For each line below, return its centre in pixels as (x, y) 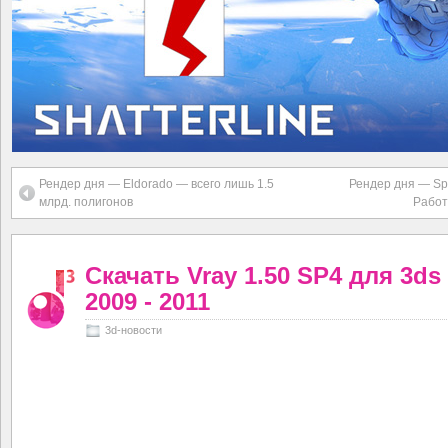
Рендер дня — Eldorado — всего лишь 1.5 (156, 184)
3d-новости (133, 330)
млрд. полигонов (86, 202)
